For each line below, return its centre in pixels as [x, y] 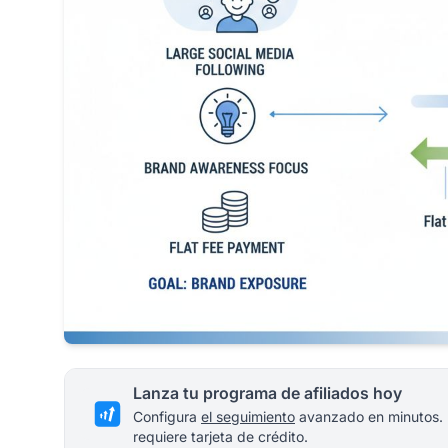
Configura [167, 417]
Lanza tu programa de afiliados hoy [267, 393]
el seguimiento [248, 417]
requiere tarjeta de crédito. [220, 437]
